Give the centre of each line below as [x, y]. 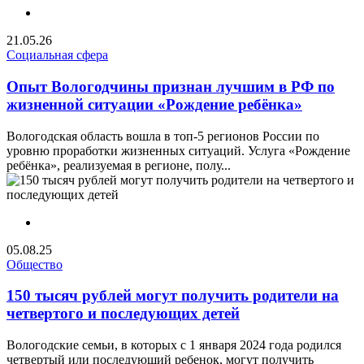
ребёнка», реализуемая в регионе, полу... [119, 165]
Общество [35, 264]
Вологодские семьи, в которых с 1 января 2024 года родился [174, 345]
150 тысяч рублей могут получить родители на [173, 296]
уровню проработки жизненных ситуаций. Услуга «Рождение [178, 150]
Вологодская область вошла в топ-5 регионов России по [163, 136]
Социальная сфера [57, 55]
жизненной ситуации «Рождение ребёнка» [154, 105]
